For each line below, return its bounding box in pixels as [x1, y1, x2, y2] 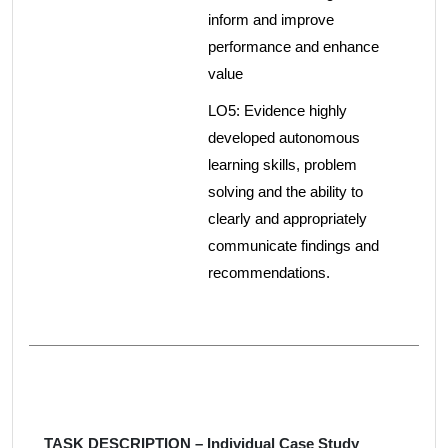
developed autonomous [208, 129, 360, 147]
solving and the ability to [208, 183, 363, 201]
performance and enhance [208, 38, 379, 56]
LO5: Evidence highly [208, 102, 347, 120]
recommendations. [208, 264, 330, 282]
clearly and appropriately [208, 210, 367, 228]
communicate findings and [208, 237, 379, 255]
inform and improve [208, 11, 334, 29]
